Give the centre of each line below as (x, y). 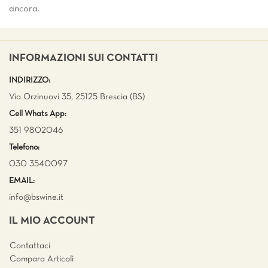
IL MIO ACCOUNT (52, 221)
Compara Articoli (42, 259)
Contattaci (30, 246)
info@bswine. (34, 197)
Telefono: (24, 147)
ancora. (24, 9)
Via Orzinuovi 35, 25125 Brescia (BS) (77, 97)
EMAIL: (22, 181)
